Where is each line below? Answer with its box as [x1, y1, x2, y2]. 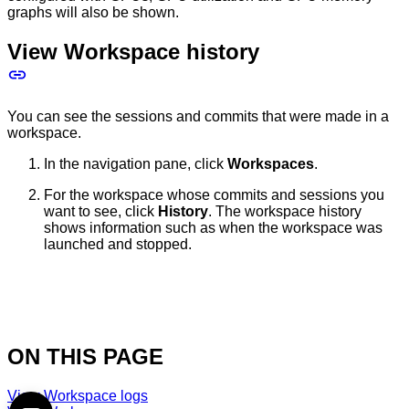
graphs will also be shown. [7, 4, 179, 20]
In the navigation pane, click [44, 155, 227, 172]
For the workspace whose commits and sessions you [44, 186, 384, 203]
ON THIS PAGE [7, 343, 163, 369]
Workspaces [227, 155, 314, 172]
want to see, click [44, 203, 158, 219]
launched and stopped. [44, 236, 192, 252]
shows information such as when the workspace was [44, 219, 383, 236]
